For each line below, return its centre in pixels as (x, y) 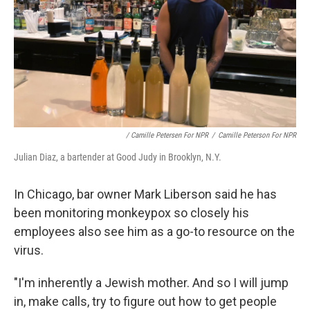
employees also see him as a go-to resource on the (154, 231)
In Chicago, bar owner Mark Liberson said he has (145, 194)
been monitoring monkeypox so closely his (131, 213)
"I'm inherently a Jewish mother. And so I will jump (151, 283)
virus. (29, 250)
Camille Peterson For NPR (257, 135)
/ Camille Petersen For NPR (167, 135)
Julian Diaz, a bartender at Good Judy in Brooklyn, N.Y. (118, 157)
